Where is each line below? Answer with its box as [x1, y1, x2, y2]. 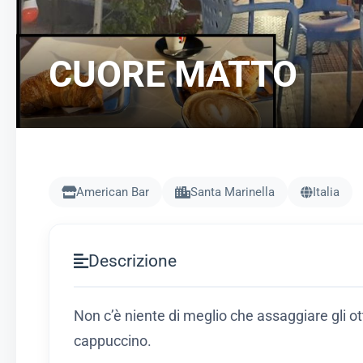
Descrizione [88, 251, 177, 271]
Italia [313, 185, 340, 199]
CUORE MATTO [49, 53, 297, 96]
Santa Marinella [190, 185, 275, 199]
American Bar [76, 185, 149, 199]
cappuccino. [74, 333, 152, 349]
